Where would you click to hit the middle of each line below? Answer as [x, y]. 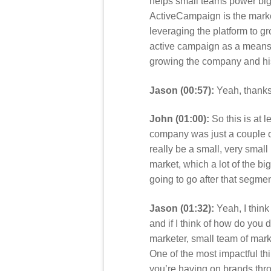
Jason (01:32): [182, 208]
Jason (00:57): [182, 90]
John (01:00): [179, 119]
